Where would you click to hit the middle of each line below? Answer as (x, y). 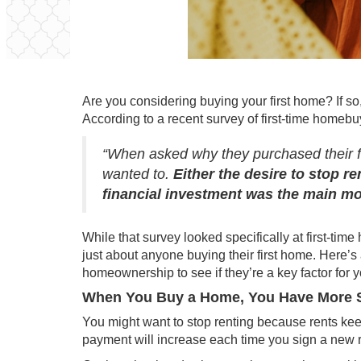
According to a (125, 119)
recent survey (206, 119)
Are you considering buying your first (188, 101)
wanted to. (138, 174)
